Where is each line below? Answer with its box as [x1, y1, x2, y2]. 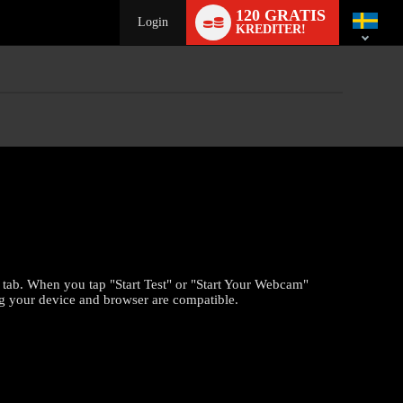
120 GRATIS [235, 6, 326, 24]
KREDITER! [235, 22, 306, 36]
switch [338, 13, 367, 26]
